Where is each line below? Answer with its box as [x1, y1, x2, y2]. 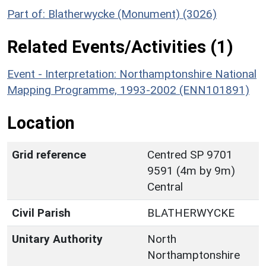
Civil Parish [12, 205, 71, 220]
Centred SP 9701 [147, 147, 233, 161]
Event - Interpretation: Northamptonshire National [7, 66, 256, 81]
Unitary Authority [12, 232, 103, 246]
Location [7, 112, 75, 133]
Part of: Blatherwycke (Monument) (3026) [7, 7, 217, 21]
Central [147, 179, 183, 194]
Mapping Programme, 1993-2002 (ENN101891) [7, 83, 249, 97]
